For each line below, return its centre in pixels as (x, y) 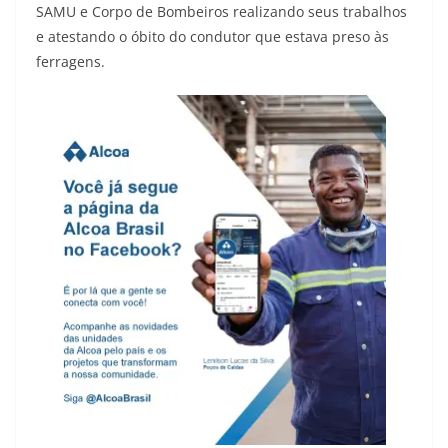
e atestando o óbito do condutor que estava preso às (212, 37)
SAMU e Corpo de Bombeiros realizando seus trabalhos (221, 12)
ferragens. (70, 62)
